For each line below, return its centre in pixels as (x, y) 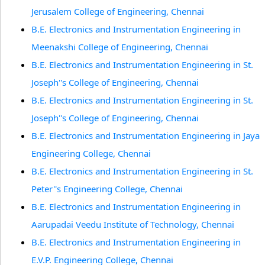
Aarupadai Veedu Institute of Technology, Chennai (133, 224)
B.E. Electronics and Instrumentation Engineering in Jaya (146, 135)
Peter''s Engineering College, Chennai (107, 189)
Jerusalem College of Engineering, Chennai (118, 11)
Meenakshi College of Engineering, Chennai (120, 47)
